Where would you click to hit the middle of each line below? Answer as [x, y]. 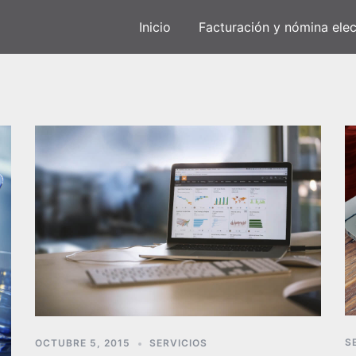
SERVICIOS [178, 343]
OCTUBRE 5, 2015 [83, 343]
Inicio [155, 27]
